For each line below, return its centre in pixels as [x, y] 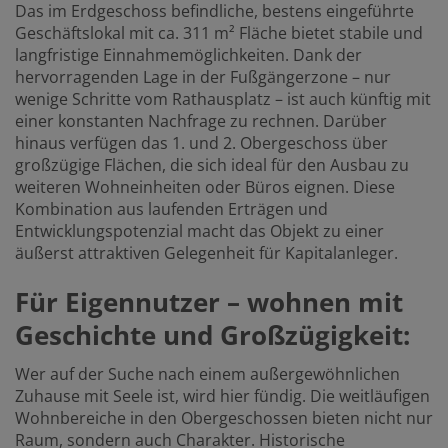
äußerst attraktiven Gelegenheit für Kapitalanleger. [206, 252]
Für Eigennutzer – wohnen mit [209, 301]
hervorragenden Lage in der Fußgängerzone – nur [203, 76]
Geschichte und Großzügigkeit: [212, 334]
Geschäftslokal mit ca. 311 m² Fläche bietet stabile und [219, 32]
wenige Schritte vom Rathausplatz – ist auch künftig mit [223, 98]
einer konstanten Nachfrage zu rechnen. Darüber [201, 120]
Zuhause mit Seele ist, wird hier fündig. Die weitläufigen [222, 395]
